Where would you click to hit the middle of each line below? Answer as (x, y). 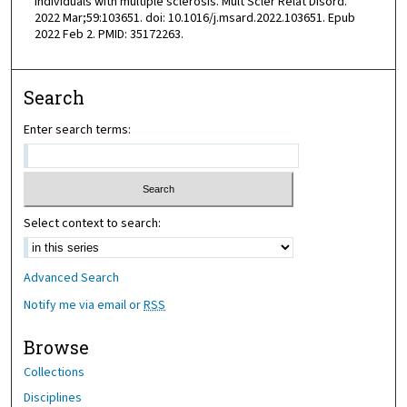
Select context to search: (93, 223)
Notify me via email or (84, 305)
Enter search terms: (78, 130)
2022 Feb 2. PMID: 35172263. (109, 35)
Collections (55, 372)
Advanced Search (72, 278)
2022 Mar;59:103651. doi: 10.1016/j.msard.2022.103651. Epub (194, 19)
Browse (57, 347)
